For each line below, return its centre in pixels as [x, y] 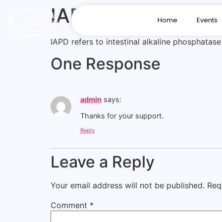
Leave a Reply [103, 162]
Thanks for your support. [122, 115]
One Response [106, 64]
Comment [70, 205]
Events [207, 20]
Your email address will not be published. [128, 186]
